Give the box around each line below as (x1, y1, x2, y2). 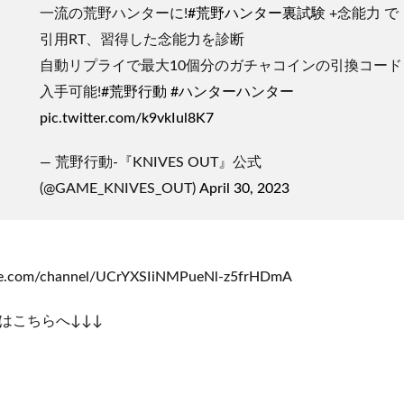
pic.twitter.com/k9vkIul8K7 (40, 111, 214, 126)
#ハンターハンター (170, 85, 294, 100)
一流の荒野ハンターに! (40, 6, 188, 22)
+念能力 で (326, 6, 399, 22)
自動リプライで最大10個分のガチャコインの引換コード (40, 59, 402, 74)
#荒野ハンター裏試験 (188, 6, 326, 22)
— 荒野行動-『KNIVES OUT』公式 (40, 155, 262, 170)
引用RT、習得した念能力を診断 (40, 32, 244, 48)
